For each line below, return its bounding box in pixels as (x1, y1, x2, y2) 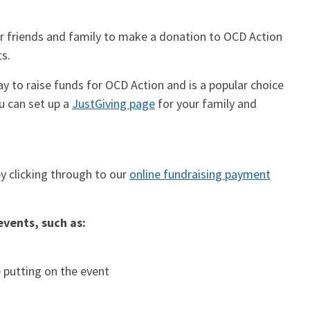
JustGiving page (72, 95, 155, 112)
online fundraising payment (129, 166, 271, 183)
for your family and (155, 95, 257, 112)
